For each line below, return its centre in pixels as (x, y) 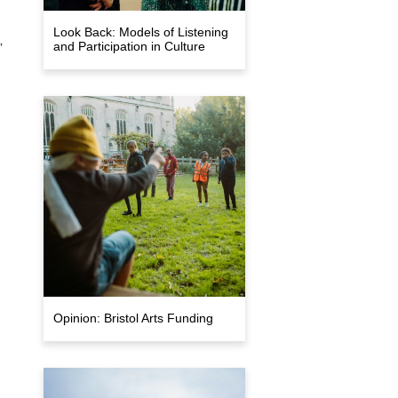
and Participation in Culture (129, 46)
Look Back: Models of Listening (140, 32)
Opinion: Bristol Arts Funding (133, 318)
